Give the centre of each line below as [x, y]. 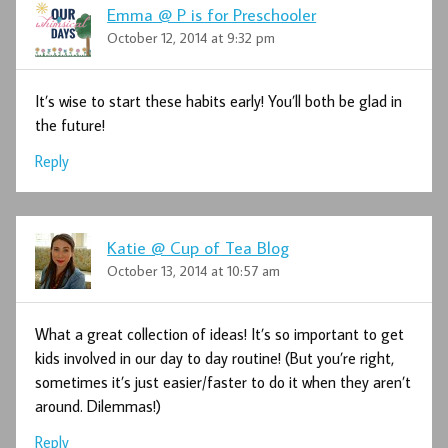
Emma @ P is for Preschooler [212, 14]
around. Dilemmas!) [98, 405]
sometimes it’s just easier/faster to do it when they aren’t [223, 381]
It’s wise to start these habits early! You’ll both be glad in [219, 100]
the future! [70, 124]
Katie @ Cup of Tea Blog [198, 247]
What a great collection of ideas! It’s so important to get [220, 333]
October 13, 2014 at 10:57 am [194, 271]
